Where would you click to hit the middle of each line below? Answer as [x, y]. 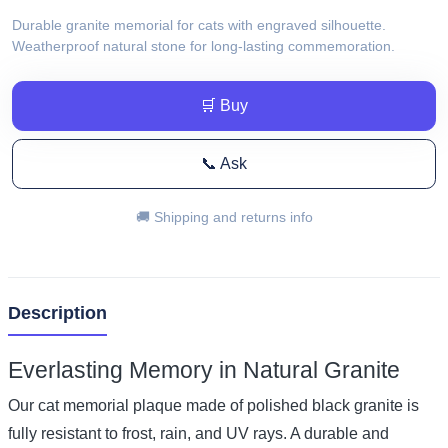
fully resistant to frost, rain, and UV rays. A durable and [198, 433]
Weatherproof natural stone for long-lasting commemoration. [203, 46]
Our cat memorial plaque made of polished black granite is [213, 405]
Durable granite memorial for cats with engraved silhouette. [199, 25]
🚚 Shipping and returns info [224, 217]
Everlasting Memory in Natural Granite [204, 369]
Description [57, 312]
